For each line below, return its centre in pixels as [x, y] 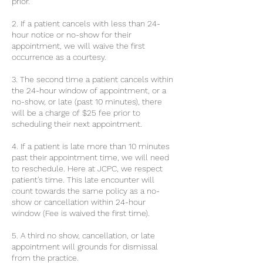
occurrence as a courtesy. [59, 57]
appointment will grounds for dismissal [85, 247]
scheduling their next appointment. [77, 124]
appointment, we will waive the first [78, 46]
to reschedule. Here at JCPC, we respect [87, 168]
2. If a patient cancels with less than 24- [86, 23]
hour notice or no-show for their [72, 35]
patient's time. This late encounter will [83, 180]
